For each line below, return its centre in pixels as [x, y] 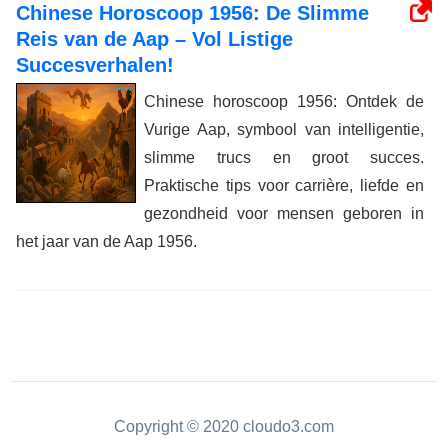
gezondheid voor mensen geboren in [284, 214]
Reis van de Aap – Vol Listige [154, 39]
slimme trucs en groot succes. [284, 158]
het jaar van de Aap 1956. [106, 242]
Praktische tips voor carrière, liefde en [284, 186]
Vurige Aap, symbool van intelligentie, [284, 130]
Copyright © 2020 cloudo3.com [224, 426]
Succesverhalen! [95, 65]
